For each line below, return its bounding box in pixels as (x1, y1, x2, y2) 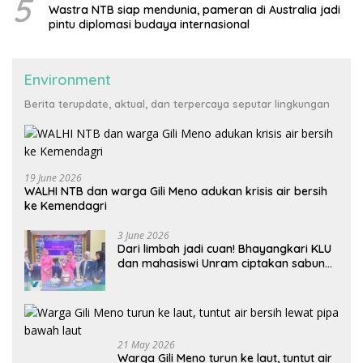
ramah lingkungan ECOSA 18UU (117, 270, 284, 285)
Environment (24, 70, 111, 89)
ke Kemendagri (24, 198, 107, 213)
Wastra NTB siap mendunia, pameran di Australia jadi (49, 2, 340, 17)
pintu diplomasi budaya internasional (49, 16, 253, 32)
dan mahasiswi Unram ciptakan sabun (117, 255, 325, 271)
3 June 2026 (117, 228, 169, 242)
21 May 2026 (117, 337, 175, 352)
